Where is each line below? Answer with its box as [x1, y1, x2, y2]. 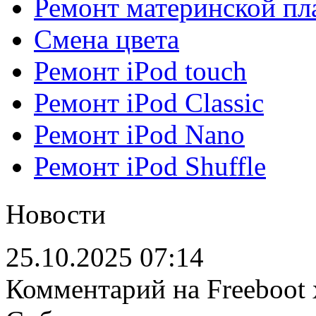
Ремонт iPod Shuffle [34, 151, 266, 182]
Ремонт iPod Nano [34, 119, 245, 150]
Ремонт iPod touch [34, 56, 247, 87]
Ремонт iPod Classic [34, 87, 264, 119]
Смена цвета [34, 24, 179, 55]
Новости [6, 199, 106, 230]
